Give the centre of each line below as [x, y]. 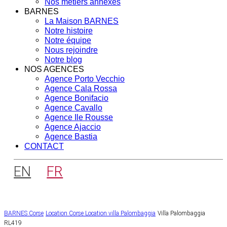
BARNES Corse [24, 213]
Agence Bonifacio [77, 98]
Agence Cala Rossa [81, 89]
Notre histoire [69, 31]
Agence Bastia [71, 137]
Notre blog [63, 60]
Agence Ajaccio [73, 127]
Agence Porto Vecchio [85, 79]
